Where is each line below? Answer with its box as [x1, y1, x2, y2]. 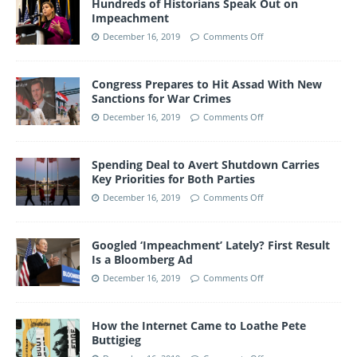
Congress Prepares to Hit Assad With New [92, 76, 322, 92]
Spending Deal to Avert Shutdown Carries [92, 156, 320, 172]
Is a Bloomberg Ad [92, 251, 193, 267]
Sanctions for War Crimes [92, 90, 231, 106]
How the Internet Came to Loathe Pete [92, 317, 306, 333]
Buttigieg [92, 331, 141, 347]
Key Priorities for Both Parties [92, 171, 255, 186]
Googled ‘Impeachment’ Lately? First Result [92, 237, 330, 253]
